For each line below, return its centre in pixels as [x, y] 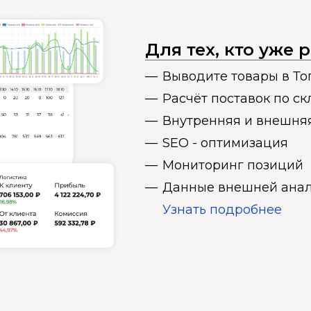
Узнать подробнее [222, 210]
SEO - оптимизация [225, 143]
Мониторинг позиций [233, 165]
